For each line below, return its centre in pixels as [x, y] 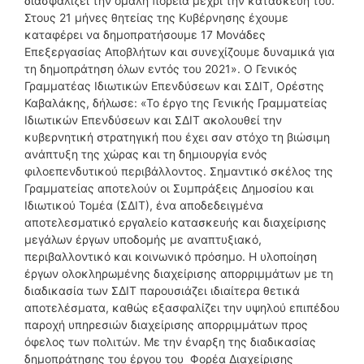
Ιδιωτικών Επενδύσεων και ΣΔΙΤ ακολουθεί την [153, 119]
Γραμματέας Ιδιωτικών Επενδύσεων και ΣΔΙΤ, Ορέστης [174, 85]
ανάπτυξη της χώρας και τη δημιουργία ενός [146, 154]
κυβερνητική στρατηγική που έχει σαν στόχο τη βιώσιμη [177, 136]
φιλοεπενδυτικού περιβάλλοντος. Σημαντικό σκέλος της [179, 171]
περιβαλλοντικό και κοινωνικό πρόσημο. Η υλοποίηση [171, 256]
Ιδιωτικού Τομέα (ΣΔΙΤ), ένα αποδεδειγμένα [144, 205]
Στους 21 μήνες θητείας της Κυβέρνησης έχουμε [156, 17]
